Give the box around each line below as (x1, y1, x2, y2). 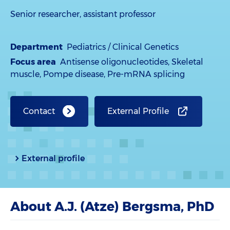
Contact (23, 106, 55, 116)
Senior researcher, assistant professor (10, 9, 156, 19)
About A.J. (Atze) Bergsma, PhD (10, 199, 214, 214)
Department (10, 42, 63, 52)
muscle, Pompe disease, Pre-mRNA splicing (10, 69, 185, 79)
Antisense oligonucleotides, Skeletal (60, 57, 203, 67)
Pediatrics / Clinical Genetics (67, 42, 179, 52)
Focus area (10, 57, 56, 67)
